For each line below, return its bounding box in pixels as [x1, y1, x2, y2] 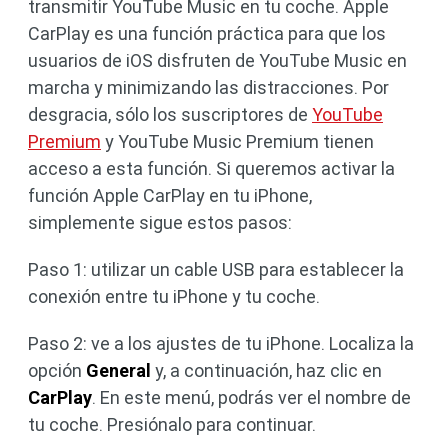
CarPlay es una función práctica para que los [28, 23, 386, 44]
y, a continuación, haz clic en [151, 360, 382, 381]
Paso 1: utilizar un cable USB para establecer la [28, 259, 404, 280]
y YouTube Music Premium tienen [101, 131, 374, 152]
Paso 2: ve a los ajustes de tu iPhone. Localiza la [28, 333, 414, 354]
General [86, 360, 151, 381]
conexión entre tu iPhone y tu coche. [28, 286, 320, 307]
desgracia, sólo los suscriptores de [28, 104, 312, 125]
